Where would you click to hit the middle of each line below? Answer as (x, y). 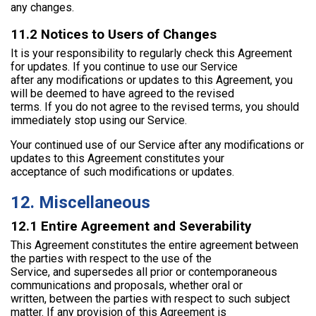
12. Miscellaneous (80, 203)
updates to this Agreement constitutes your (117, 159)
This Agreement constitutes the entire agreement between (154, 245)
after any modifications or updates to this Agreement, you (152, 80)
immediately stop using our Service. (99, 121)
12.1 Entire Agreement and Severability (131, 226)
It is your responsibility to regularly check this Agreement (151, 54)
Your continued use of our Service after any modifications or (157, 145)
